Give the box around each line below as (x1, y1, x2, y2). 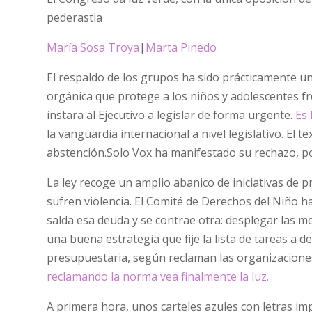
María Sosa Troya (47, 39, 140, 55)
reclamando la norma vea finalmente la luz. (47, 268, 270, 284)
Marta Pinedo (146, 39, 217, 55)
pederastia (47, 9, 103, 25)
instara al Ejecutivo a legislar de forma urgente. (47, 107, 296, 123)
